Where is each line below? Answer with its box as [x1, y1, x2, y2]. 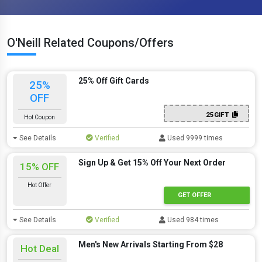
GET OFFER [177, 191, 211, 199]
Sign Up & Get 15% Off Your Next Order [78, 158, 226, 167]
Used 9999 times [166, 134, 223, 142]
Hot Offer [27, 182, 52, 188]
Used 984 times [166, 216, 219, 224]
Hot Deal [20, 243, 59, 254]
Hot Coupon [24, 114, 56, 120]
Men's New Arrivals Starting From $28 [78, 240, 223, 249]
